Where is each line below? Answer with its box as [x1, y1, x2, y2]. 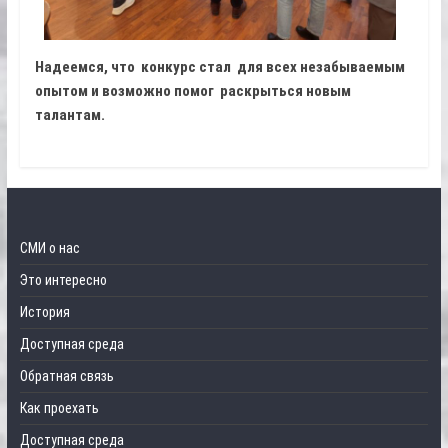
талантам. [34, 106, 105, 125]
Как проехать [19, 400, 99, 417]
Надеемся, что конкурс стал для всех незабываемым [34, 58, 405, 77]
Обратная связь [19, 368, 114, 385]
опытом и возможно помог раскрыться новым [34, 82, 354, 101]
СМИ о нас [19, 240, 80, 257]
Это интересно [19, 272, 107, 289]
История [19, 304, 70, 321]
